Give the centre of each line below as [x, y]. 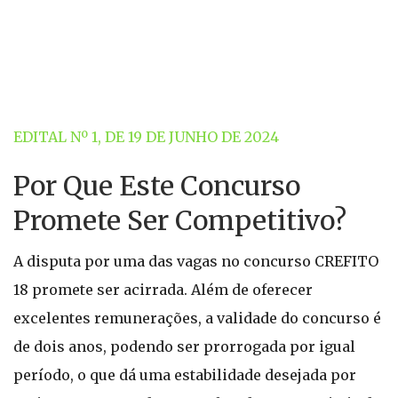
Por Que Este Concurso [157, 186]
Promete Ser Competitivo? [180, 220]
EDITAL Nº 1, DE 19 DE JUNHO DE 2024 [146, 137]
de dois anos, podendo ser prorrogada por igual [184, 346]
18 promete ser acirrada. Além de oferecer [163, 290]
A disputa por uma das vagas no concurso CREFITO [196, 261]
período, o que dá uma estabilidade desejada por [185, 375]
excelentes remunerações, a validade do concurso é [197, 318]
